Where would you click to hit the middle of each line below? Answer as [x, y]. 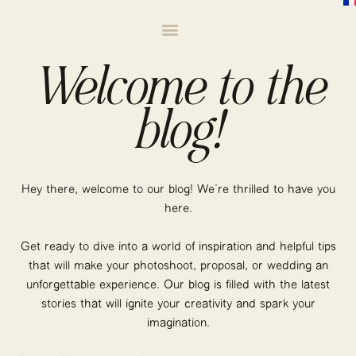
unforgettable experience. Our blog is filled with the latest [178, 285]
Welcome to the [178, 91]
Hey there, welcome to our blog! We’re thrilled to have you [178, 190]
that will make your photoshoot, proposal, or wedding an [178, 266]
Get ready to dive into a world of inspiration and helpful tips [178, 247]
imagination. [178, 323]
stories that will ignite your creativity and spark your [178, 304]
